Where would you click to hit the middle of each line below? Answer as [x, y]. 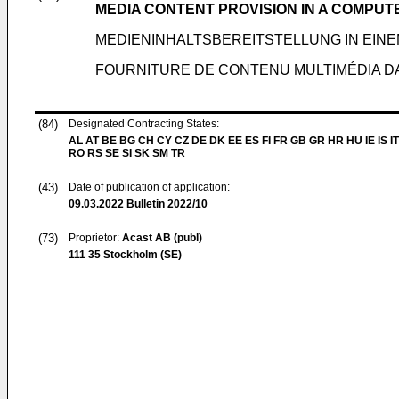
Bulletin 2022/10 [166, 204]
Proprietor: [95, 238]
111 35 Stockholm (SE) [125, 255]
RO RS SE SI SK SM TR [127, 153]
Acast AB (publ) [162, 238]
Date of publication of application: [149, 187]
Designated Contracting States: [144, 124]
